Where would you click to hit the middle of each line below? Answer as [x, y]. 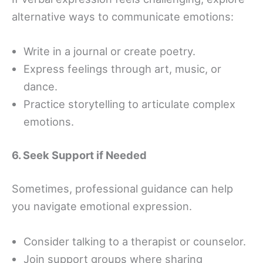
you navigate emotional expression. [102, 206]
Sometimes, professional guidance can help [122, 189]
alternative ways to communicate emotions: [123, 16]
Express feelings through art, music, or [122, 68]
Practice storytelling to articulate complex [129, 104]
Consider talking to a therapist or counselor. [135, 241]
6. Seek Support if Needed [79, 155]
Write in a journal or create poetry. [109, 51]
